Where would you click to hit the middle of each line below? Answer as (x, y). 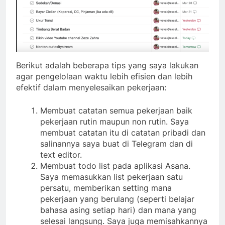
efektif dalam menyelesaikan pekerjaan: (91, 87)
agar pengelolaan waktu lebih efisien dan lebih (104, 76)
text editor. (61, 154)
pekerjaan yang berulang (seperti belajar (117, 199)
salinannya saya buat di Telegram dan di (117, 143)
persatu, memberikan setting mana (106, 188)
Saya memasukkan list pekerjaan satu (111, 177)
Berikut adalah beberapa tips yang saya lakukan (107, 65)
